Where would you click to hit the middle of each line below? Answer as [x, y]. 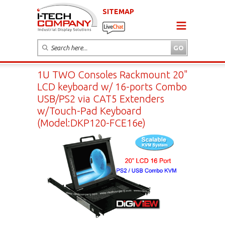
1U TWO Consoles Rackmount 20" [113, 74]
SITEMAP [118, 11]
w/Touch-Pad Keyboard [89, 110]
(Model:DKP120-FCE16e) [91, 123]
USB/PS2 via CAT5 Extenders [101, 98]
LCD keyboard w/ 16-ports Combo [112, 86]
